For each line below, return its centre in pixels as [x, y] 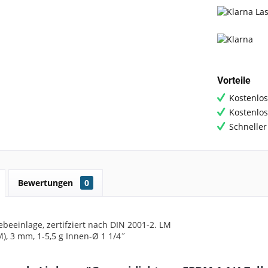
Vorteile [234, 80]
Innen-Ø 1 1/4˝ [96, 236]
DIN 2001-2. [133, 224]
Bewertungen [47, 182]
